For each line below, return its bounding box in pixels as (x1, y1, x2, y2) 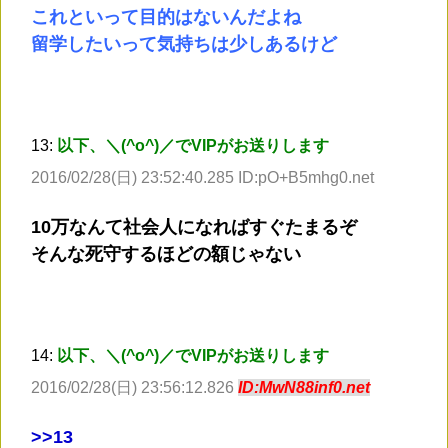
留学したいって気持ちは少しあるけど (31, 34, 337, 55)
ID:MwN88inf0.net (238, 379, 370, 397)
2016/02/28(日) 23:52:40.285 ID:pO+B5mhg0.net (31, 169, 374, 187)
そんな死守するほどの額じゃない (31, 244, 301, 265)
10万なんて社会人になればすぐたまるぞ (31, 217, 357, 238)
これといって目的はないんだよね (31, 7, 301, 28)
